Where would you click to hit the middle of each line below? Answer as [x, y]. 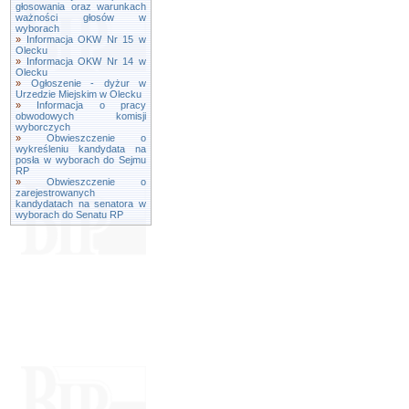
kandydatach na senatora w [81, 204]
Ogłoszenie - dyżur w [88, 83]
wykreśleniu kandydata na [81, 149]
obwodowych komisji [81, 116]
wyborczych [43, 127]
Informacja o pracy [92, 105]
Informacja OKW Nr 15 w [86, 39]
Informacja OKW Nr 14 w [86, 61]
